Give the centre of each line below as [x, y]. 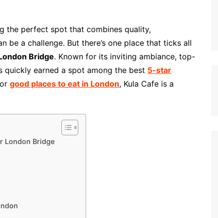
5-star [159, 70]
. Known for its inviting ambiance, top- [125, 57]
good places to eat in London [64, 84]
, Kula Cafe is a [146, 84]
